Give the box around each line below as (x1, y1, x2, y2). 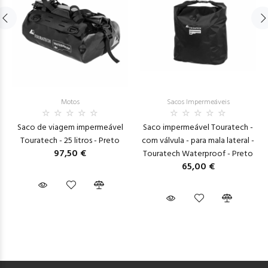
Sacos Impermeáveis (166, 96, 230, 108)
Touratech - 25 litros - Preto (20, 133, 120, 148)
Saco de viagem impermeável (17, 120, 123, 135)
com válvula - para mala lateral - (142, 133, 254, 148)
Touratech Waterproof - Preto (143, 147, 253, 161)
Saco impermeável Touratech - (143, 120, 253, 135)
